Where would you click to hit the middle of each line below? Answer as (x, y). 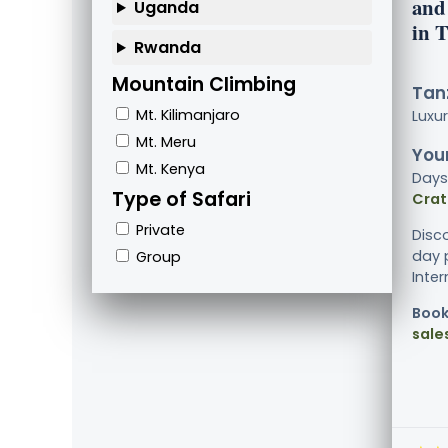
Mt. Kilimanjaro (186, 115)
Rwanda (167, 48)
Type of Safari (181, 200)
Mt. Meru (164, 142)
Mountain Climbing (204, 85)
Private (158, 230)
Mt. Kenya (168, 169)
